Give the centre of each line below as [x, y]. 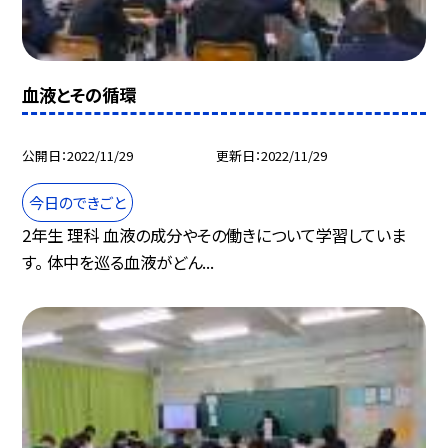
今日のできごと [78, 201]
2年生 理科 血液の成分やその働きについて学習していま [214, 234]
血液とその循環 [79, 94]
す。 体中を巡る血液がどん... [118, 261]
